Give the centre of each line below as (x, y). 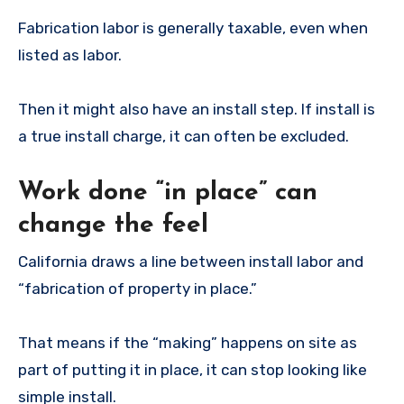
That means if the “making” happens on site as (188, 342)
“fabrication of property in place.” (138, 288)
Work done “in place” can (168, 193)
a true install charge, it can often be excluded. (184, 137)
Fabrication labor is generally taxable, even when (193, 28)
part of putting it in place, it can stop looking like (193, 369)
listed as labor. (70, 55)
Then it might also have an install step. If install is (197, 110)
